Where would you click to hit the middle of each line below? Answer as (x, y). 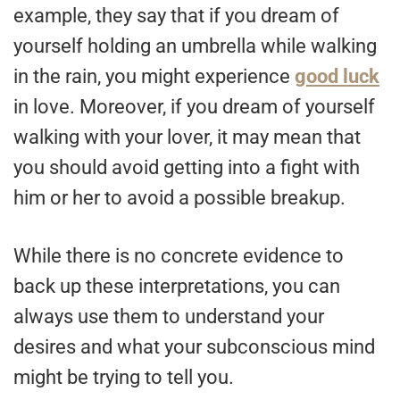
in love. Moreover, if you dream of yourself (194, 106)
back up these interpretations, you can (177, 286)
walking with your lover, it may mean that (187, 137)
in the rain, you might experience (154, 76)
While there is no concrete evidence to (179, 255)
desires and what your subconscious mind (194, 346)
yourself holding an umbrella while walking (195, 46)
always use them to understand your (169, 316)
